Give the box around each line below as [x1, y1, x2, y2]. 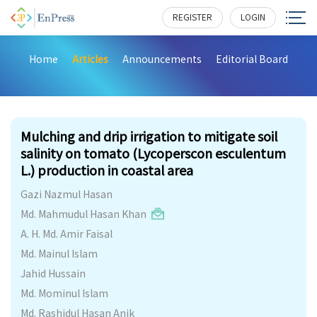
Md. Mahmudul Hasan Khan [21, 207, 146, 221]
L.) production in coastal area [21, 161, 193, 179]
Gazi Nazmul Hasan [21, 187, 113, 201]
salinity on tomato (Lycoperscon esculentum [21, 144, 286, 162]
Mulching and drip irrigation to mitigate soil [21, 127, 277, 145]
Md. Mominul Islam [21, 286, 108, 300]
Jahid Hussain [21, 266, 86, 280]
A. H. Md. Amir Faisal [21, 226, 113, 241]
